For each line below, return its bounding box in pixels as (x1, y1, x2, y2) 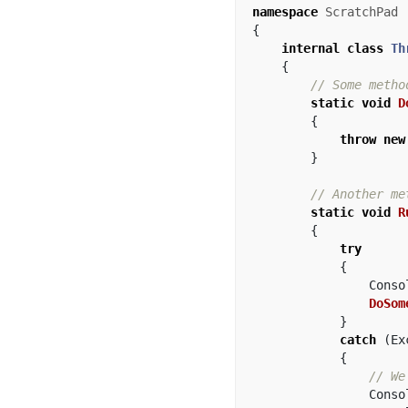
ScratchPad (325, 5, 398, 19)
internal (281, 41, 340, 56)
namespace (252, 5, 318, 19)
